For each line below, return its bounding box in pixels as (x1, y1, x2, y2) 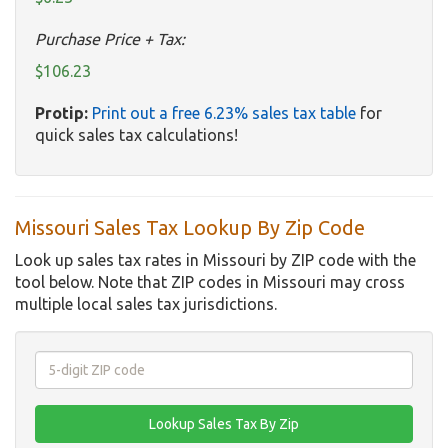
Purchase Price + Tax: (35, 30, 185, 49)
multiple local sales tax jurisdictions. (15, 295, 277, 314)
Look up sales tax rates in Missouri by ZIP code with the (15, 251, 416, 270)
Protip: (35, 104, 88, 123)
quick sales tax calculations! (35, 126, 238, 145)
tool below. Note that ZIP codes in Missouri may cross (15, 273, 405, 292)
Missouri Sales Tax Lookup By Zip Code (15, 216, 365, 240)
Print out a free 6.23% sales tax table (92, 104, 356, 123)
